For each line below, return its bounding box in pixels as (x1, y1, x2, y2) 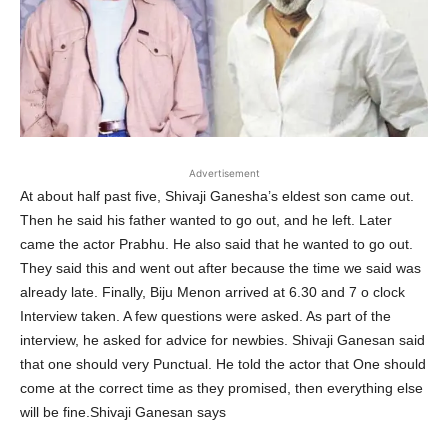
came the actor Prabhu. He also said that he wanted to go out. (20, 236, 413, 253)
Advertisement (188, 167, 260, 180)
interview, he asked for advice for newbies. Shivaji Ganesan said (20, 332, 425, 349)
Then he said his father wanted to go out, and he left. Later (20, 212, 392, 229)
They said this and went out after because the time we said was (20, 260, 421, 277)
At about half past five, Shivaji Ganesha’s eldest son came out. (20, 188, 414, 205)
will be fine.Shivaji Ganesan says (20, 404, 226, 421)
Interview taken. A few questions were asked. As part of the (20, 308, 391, 325)
